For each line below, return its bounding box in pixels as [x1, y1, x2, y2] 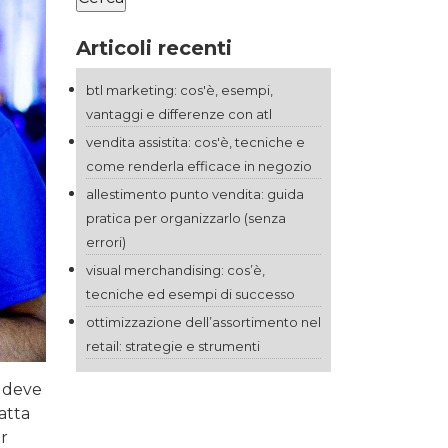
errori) [86, 234, 126, 250]
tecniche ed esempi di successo [86, 286, 295, 302]
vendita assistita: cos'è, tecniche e [86, 134, 305, 150]
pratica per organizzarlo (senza [86, 210, 286, 226]
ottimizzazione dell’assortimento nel [86, 314, 321, 330]
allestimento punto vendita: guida [86, 186, 304, 202]
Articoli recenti [76, 36, 232, 60]
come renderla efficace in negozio [86, 158, 312, 174]
